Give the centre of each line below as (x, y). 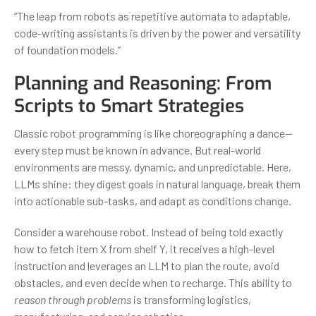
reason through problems (73, 299)
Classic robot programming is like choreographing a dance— (153, 133)
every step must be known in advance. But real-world (138, 150)
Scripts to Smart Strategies (129, 106)
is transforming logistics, (191, 299)
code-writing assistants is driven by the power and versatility (157, 32)
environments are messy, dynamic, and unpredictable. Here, (153, 166)
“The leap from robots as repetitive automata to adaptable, (152, 16)
